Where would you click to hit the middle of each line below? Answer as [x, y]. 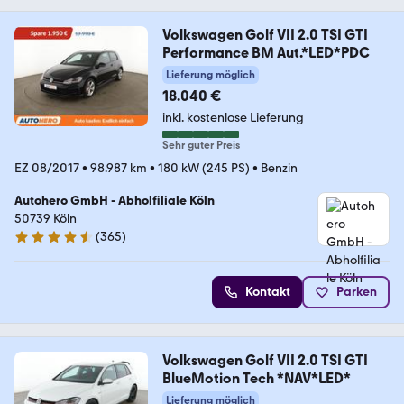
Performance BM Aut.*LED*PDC [266, 53]
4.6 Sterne [42, 244]
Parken [357, 292]
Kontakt [268, 292]
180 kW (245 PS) [204, 169]
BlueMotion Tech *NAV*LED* [256, 379]
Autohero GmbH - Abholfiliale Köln [115, 201]
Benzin [279, 169]
